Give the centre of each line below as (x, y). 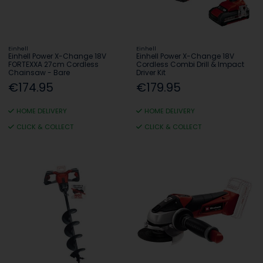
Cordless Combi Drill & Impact (190, 64)
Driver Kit (151, 72)
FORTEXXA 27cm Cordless (54, 64)
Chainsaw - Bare (39, 72)
